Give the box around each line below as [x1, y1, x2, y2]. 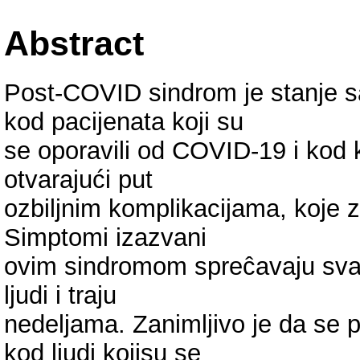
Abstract [4, 23, 144, 63]
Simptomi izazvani [4, 223, 207, 252]
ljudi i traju [4, 280, 117, 309]
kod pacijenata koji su [4, 107, 243, 136]
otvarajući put [4, 165, 153, 194]
